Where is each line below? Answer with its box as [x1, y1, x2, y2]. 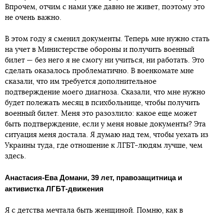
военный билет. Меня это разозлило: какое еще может [5, 109, 197, 117]
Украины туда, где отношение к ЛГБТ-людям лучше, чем [5, 141, 202, 149]
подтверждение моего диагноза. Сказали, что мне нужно [5, 88, 205, 96]
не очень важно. [5, 14, 62, 21]
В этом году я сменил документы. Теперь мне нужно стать [5, 35, 210, 43]
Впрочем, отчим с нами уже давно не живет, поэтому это [5, 3, 205, 11]
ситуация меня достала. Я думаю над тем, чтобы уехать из [5, 131, 208, 139]
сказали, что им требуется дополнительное [5, 77, 156, 85]
